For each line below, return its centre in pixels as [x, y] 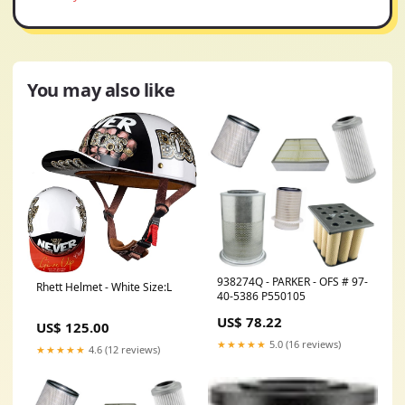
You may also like [101, 90]
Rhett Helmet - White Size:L [104, 287]
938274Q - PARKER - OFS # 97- [292, 282]
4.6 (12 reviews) [123, 350]
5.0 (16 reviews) [304, 344]
